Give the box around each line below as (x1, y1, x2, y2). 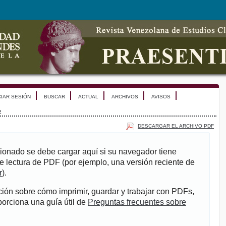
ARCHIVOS (111, 94, 138, 99)
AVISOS (151, 94, 171, 99)
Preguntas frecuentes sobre (88, 198, 186, 207)
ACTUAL (78, 94, 98, 99)
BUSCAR (44, 94, 65, 99)
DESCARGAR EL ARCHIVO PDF (138, 123, 214, 129)
